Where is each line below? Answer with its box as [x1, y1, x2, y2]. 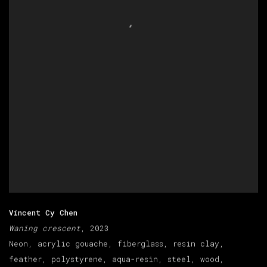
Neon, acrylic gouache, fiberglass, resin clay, [9, 239, 224, 249]
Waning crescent [9, 223, 80, 234]
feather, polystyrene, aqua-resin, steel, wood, [9, 254, 224, 265]
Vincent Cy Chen [9, 208, 77, 218]
